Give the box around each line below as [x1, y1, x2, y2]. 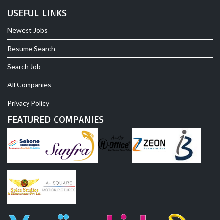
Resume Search [7, 44, 55, 53]
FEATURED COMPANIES [7, 113, 104, 126]
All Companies [7, 81, 51, 89]
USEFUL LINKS [7, 6, 67, 19]
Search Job [7, 62, 41, 71]
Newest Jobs [7, 26, 48, 35]
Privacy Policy [7, 99, 49, 108]
